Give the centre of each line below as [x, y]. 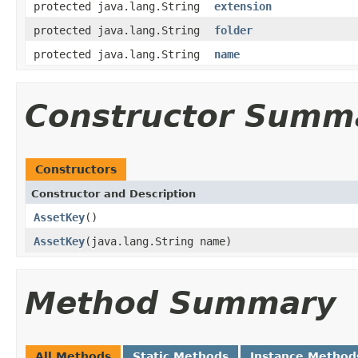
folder [233, 30]
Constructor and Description [113, 193]
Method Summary [180, 303]
